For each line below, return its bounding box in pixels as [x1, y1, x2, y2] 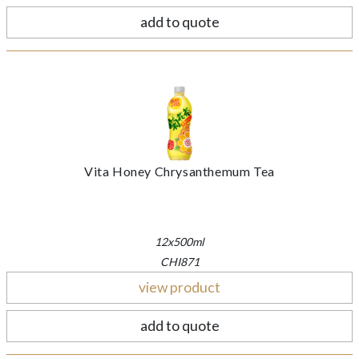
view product [139, 278, 220, 296]
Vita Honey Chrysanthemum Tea [84, 163, 275, 179]
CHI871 [159, 254, 200, 268]
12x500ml [155, 234, 204, 248]
